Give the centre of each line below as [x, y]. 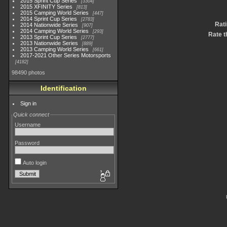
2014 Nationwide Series [49, 25]
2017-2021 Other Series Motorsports [66, 55]
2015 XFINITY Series [47, 7]
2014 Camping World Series [55, 31]
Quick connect [31, 115]
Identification [63, 88]
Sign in [29, 103]
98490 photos [28, 72]
